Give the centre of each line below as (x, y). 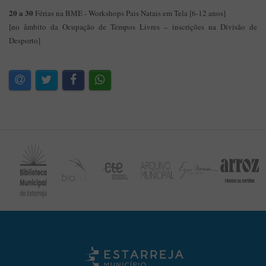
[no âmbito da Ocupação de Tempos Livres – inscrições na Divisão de (133, 27)
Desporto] (25, 40)
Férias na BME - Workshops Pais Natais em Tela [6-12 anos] (129, 13)
